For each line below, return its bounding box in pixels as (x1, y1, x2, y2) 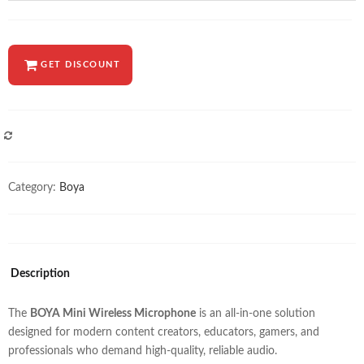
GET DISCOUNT (41, 59, 120, 69)
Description (11, 267, 70, 279)
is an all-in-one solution (196, 307, 315, 319)
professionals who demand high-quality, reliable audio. (8, 344, 277, 357)
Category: (8, 181, 59, 193)
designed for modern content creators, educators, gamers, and (8, 326, 319, 338)
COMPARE (24, 132, 67, 141)
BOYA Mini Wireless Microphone (30, 307, 196, 319)
